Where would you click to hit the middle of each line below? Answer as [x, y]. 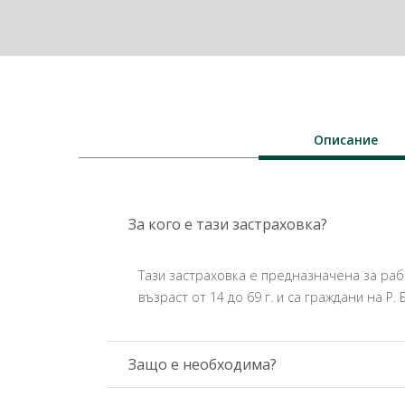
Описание [346, 140]
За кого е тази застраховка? [228, 224]
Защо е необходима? [202, 364]
